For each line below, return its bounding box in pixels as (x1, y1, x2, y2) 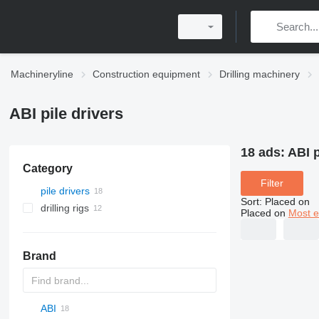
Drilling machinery (219, 68, 300, 80)
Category (22, 162, 73, 174)
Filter (260, 177, 283, 189)
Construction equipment (93, 68, 200, 80)
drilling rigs (40, 202, 89, 214)
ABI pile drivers (9, 105, 123, 122)
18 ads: (240, 145, 288, 159)
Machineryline (11, 68, 73, 80)
